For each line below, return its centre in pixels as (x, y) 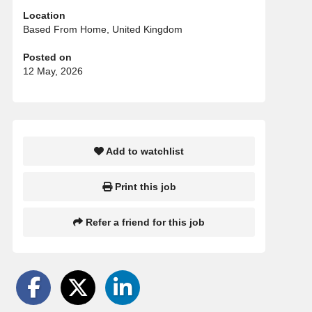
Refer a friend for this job (144, 222)
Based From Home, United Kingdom (103, 30)
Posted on (47, 57)
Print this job (144, 186)
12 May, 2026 (53, 71)
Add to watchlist (144, 151)
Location (44, 16)
